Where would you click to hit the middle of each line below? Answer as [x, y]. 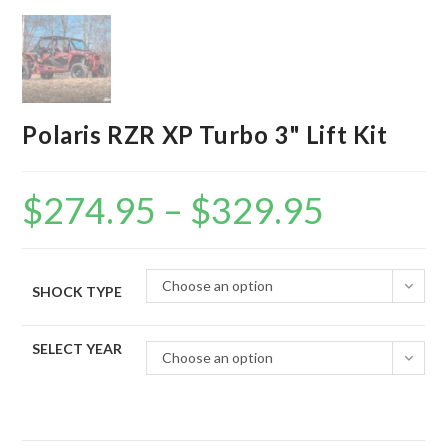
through [349, 240]
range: [343, 212]
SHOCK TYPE [77, 292]
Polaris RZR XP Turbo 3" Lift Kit [205, 135]
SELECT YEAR [77, 349]
